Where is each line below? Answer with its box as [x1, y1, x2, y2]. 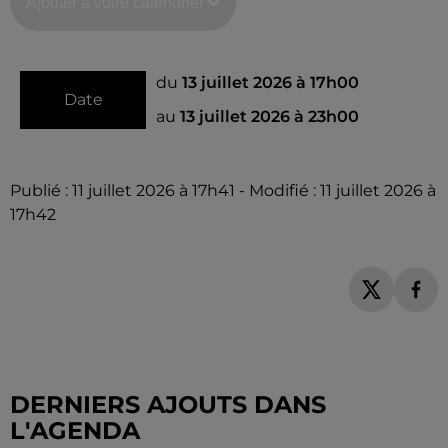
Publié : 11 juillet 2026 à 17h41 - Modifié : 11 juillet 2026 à [10, 181, 436, 201]
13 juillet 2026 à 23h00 [180, 107, 359, 127]
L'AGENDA [10, 415, 140, 445]
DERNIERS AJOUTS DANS [10, 389, 326, 419]
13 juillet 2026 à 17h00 [182, 73, 359, 93]
